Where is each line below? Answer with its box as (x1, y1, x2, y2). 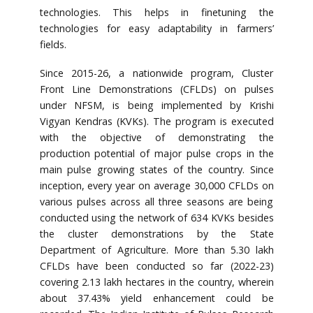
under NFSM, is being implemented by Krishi (39, 99, 274, 112)
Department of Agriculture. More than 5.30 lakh (39, 243, 274, 257)
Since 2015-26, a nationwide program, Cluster (39, 66, 274, 80)
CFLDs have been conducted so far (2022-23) (39, 259, 274, 273)
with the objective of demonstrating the (39, 131, 274, 145)
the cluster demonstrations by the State (39, 227, 274, 241)
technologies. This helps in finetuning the (39, 6, 274, 20)
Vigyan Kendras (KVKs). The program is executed (39, 115, 274, 129)
